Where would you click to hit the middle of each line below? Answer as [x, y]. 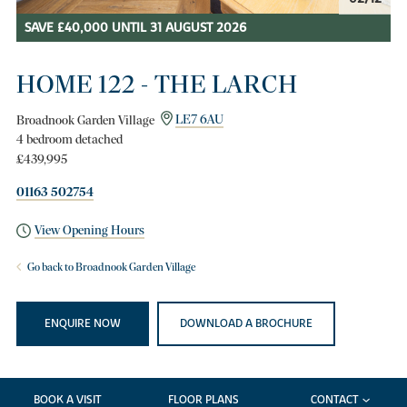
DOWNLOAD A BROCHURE [246, 323]
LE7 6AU [199, 120]
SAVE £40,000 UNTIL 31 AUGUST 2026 [135, 28]
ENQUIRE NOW [83, 323]
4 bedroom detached [69, 140]
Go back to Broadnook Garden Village [110, 268]
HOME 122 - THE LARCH [157, 84]
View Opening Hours [90, 231]
